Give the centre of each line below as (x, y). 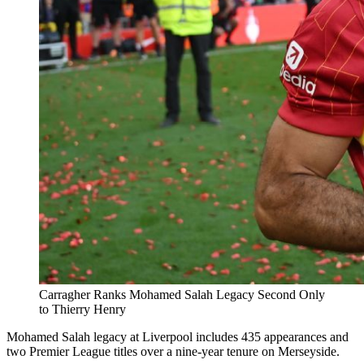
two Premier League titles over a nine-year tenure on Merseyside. (173, 351)
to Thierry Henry (82, 309)
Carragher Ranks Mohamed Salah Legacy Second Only (182, 294)
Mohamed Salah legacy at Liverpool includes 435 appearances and (178, 336)
